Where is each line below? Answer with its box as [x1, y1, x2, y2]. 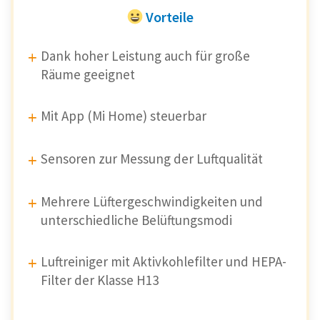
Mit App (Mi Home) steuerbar [41, 107, 206, 125]
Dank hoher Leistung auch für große [41, 47, 250, 65]
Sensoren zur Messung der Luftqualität [41, 150, 263, 168]
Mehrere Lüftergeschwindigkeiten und [41, 193, 263, 211]
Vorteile [145, 7, 194, 26]
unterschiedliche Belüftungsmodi [41, 211, 232, 229]
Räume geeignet [41, 66, 135, 84]
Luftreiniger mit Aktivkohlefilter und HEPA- [41, 253, 286, 271]
